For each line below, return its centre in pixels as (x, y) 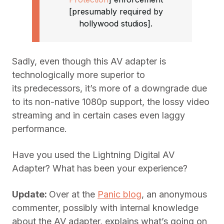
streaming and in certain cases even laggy (98, 115)
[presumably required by (116, 12)
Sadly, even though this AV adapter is (89, 61)
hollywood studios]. (116, 24)
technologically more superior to (78, 75)
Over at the (73, 194)
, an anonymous (174, 194)
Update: (30, 194)
